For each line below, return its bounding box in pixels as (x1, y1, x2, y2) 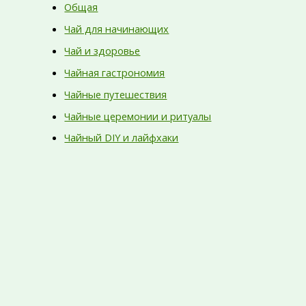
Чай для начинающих (64, 21, 169, 36)
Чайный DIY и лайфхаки (64, 130, 179, 145)
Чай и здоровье (64, 43, 141, 57)
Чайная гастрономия (64, 65, 165, 79)
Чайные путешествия (64, 87, 167, 101)
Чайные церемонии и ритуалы (64, 109, 212, 123)
